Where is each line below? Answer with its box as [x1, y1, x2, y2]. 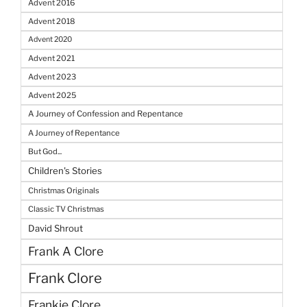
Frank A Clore [28, 243, 103, 258]
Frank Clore [28, 269, 102, 286]
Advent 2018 [28, 16, 75, 26]
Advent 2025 [28, 90, 76, 100]
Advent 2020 [28, 34, 72, 44]
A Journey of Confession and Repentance [28, 108, 183, 119]
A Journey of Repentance [28, 127, 120, 138]
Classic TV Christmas [28, 204, 104, 214]
